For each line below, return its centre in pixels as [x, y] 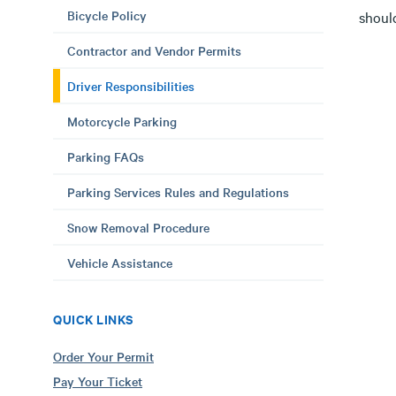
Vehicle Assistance [120, 263]
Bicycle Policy [107, 15]
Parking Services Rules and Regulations [178, 192]
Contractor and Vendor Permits [154, 50]
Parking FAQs [106, 156]
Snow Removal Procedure [138, 227]
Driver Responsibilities [131, 86]
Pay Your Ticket [98, 381]
